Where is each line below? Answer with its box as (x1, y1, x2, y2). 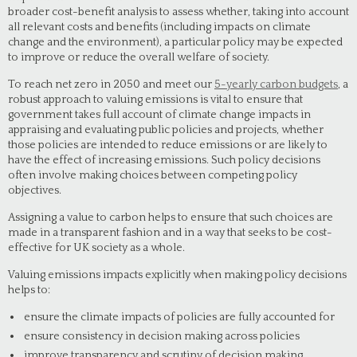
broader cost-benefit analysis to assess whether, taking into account (8, 6, 349, 18)
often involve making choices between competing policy (8, 169, 297, 182)
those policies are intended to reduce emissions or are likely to (8, 139, 328, 151)
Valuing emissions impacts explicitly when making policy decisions (8, 269, 347, 281)
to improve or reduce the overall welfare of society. (8, 51, 269, 64)
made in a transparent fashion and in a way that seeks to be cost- (8, 226, 332, 239)
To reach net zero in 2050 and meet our (8, 78, 214, 91)
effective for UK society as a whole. (8, 241, 185, 254)
